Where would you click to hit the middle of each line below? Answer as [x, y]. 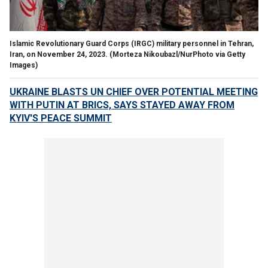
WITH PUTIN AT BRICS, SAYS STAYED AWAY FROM [122, 105]
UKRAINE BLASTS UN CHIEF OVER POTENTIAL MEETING [134, 92]
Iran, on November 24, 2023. [59, 54]
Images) [24, 65]
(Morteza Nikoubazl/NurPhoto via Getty [177, 54]
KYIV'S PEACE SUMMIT [61, 118]
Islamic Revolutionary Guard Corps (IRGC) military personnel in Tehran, [132, 43]
